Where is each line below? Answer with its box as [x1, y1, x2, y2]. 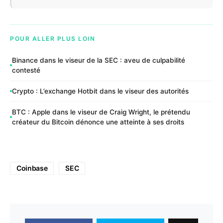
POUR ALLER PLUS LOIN [10, 34, 95, 42]
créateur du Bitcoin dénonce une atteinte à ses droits [12, 117, 184, 126]
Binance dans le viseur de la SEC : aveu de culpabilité [12, 56, 185, 65]
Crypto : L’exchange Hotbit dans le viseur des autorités [12, 87, 189, 96]
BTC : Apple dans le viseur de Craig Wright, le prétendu [12, 108, 190, 116]
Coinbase [16, 164, 48, 173]
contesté [12, 66, 40, 75]
